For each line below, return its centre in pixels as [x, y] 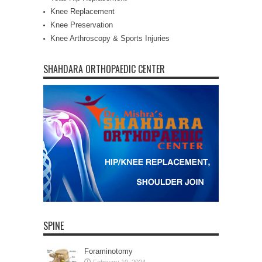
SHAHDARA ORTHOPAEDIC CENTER [104, 69]
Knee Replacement [82, 11]
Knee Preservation [82, 25]
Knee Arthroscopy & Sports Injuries [110, 38]
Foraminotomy [108, 251]
